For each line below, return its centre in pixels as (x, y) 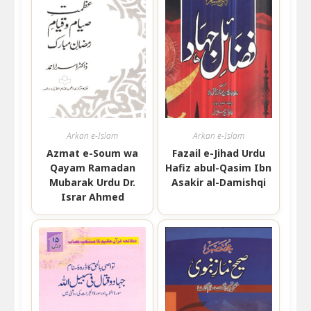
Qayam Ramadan (92, 167)
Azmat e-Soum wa (93, 153)
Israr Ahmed (92, 196)
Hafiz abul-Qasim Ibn (219, 167)
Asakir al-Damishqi (218, 182)
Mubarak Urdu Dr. (93, 182)
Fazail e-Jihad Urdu (218, 153)
